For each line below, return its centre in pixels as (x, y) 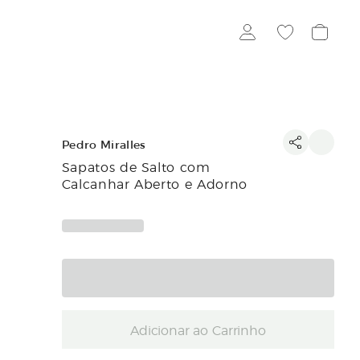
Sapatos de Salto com (136, 166)
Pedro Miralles (104, 145)
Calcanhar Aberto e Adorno (154, 183)
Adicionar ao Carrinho (198, 330)
